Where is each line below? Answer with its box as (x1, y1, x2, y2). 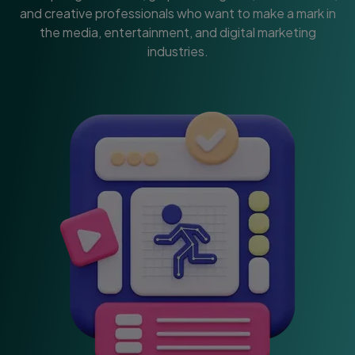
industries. (147, 43, 208, 60)
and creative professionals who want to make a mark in (19, 5, 336, 22)
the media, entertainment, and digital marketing (39, 24, 316, 41)
